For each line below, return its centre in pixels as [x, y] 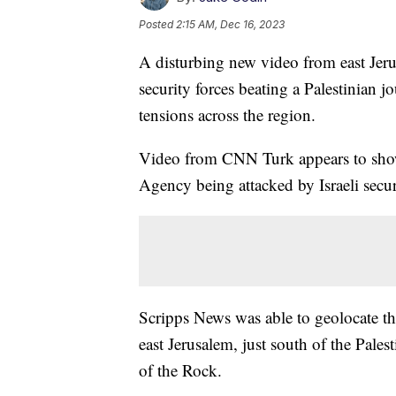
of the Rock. [180, 370]
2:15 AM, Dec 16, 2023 [230, 25]
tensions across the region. [227, 115]
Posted [157, 25]
